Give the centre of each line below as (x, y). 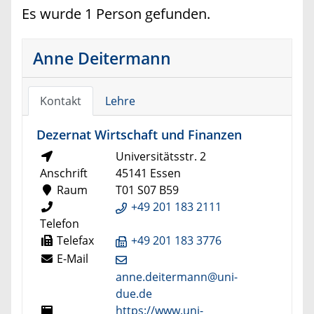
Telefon (60, 224)
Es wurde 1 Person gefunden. (116, 14)
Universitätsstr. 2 (161, 157)
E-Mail (71, 258)
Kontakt (60, 101)
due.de (134, 293)
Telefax (74, 241)
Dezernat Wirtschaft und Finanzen (139, 135)
